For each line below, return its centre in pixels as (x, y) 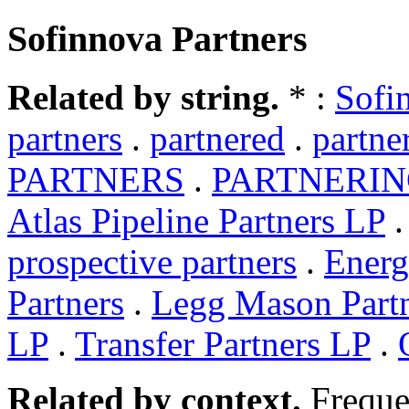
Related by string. (143, 98)
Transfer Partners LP (223, 344)
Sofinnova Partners (157, 38)
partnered (217, 139)
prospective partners (152, 262)
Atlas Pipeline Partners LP (196, 221)
